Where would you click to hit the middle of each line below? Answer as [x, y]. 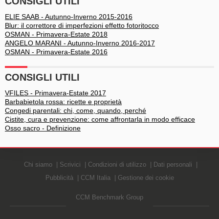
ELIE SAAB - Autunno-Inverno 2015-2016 [69, 17]
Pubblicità [59, 178]
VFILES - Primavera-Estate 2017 [55, 93]
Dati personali [173, 164]
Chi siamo [38, 164]
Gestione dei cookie [146, 178]
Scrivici [70, 164]
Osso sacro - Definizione [43, 128]
